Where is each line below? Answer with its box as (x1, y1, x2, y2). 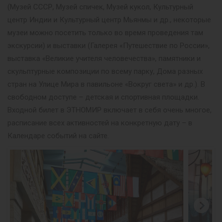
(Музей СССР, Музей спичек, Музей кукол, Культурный (7, 2, 193, 11)
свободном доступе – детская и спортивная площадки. (7, 92, 199, 102)
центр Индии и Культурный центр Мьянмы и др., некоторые (7, 15, 211, 24)
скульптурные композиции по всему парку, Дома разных (7, 66, 203, 76)
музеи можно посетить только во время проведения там (7, 28, 203, 37)
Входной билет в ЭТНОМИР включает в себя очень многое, (7, 105, 212, 114)
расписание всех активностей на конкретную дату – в (7, 118, 192, 127)
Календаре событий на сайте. (7, 131, 109, 140)
